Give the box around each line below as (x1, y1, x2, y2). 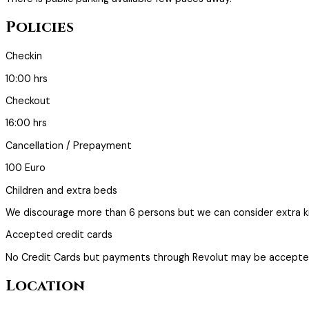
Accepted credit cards (6, 228, 112, 241)
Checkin (6, 50, 42, 63)
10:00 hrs (6, 72, 48, 85)
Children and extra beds (6, 183, 117, 197)
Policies (6, 17, 74, 38)
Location (6, 275, 85, 296)
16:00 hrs (6, 117, 47, 130)
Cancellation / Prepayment (6, 139, 132, 152)
